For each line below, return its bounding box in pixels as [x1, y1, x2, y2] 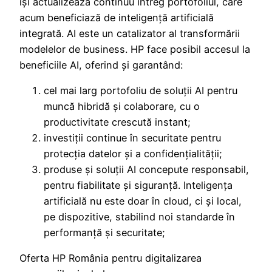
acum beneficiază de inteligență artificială [19, 11, 214, 24]
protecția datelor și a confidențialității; [44, 148, 222, 160]
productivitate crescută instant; [44, 116, 191, 129]
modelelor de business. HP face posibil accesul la [19, 42, 250, 55]
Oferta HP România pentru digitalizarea [19, 252, 202, 265]
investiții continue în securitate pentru [44, 132, 221, 144]
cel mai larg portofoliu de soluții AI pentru [44, 84, 237, 97]
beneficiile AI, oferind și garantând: [19, 58, 183, 71]
